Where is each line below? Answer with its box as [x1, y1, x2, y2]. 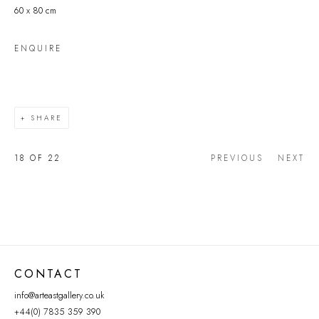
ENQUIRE [14, 43, 62, 54]
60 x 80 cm [14, 4, 56, 17]
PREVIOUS [211, 152, 263, 164]
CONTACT [14, 266, 83, 282]
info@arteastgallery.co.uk [14, 289, 104, 302]
